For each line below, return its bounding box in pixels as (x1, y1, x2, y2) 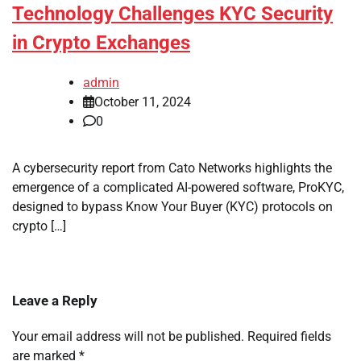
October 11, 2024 (94, 94, 191, 110)
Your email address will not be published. (12, 329, 244, 345)
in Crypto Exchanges (12, 31, 190, 55)
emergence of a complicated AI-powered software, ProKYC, (12, 180, 344, 196)
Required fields (247, 329, 331, 345)
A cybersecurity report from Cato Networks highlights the (12, 160, 332, 176)
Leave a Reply (12, 293, 98, 309)
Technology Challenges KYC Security (12, 2, 333, 26)
